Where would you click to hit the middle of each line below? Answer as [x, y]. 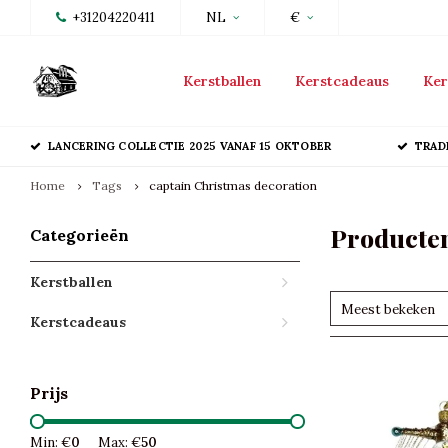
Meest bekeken [388, 309]
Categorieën [79, 235]
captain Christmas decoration [233, 185]
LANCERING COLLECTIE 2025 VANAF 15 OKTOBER [190, 146]
